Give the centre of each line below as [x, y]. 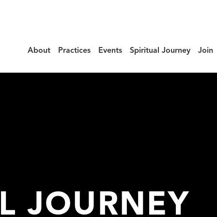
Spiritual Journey [160, 51]
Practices [74, 51]
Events [110, 51]
